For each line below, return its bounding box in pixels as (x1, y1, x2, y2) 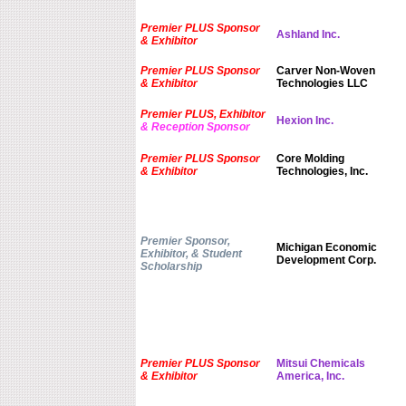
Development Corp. (275, 254, 376, 267)
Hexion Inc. (275, 114, 333, 128)
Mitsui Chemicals (275, 357, 365, 371)
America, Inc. (275, 370, 344, 383)
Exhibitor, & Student (140, 247, 242, 261)
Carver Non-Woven (275, 64, 375, 78)
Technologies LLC (275, 77, 368, 91)
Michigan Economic (275, 241, 377, 255)
